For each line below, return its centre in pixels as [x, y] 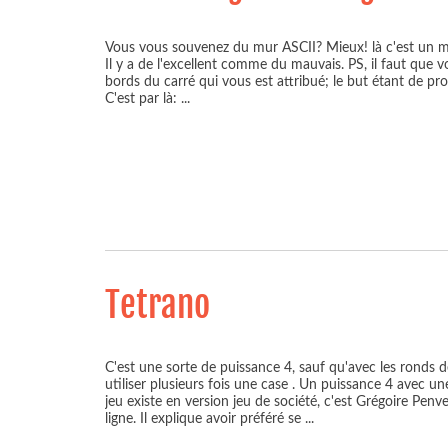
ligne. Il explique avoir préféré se [205, 419]
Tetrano [157, 304]
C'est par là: [143, 99]
